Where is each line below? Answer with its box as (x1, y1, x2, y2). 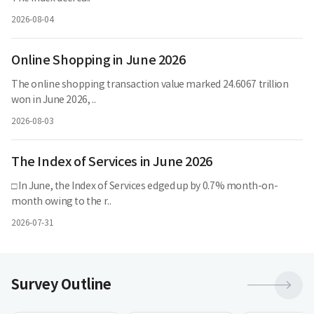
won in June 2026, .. (11, 95, 96, 106)
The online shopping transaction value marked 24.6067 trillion (11, 79, 289, 90)
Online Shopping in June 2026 (11, 53, 186, 68)
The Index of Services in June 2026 (11, 155, 212, 170)
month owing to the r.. (11, 196, 111, 207)
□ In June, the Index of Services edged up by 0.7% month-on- (11, 181, 278, 192)
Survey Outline (11, 277, 111, 294)
